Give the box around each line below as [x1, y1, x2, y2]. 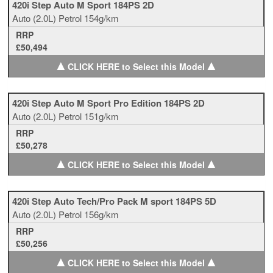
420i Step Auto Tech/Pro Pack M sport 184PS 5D [12, 194, 217, 208]
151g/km [84, 110, 119, 122]
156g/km [84, 208, 119, 221]
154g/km [84, 12, 119, 24]
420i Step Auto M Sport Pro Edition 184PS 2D [12, 96, 205, 110]
